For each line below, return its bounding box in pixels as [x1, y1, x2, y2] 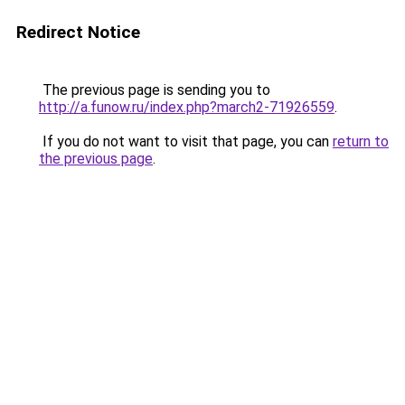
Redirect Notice [16, 22, 140, 42]
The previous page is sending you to [39, 81, 270, 99]
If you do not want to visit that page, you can [39, 133, 333, 150]
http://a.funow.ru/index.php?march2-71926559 [39, 99, 334, 116]
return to [333, 133, 389, 150]
